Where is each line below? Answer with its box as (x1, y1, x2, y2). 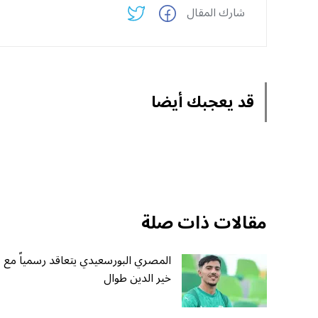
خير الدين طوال (104, 266, 171, 291)
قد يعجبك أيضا (151, 85, 254, 119)
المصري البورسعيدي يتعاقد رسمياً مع (4, 248, 171, 273)
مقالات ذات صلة (141, 205, 267, 242)
